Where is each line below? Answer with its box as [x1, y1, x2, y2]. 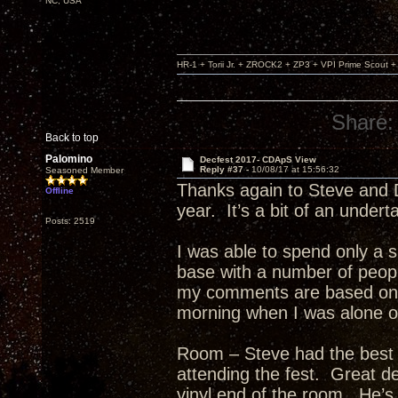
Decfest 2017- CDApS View [199, 155, 316, 164]
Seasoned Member [45, 165, 123, 175]
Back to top [45, 131, 99, 144]
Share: [331, 110, 394, 134]
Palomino [45, 153, 92, 165]
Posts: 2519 [45, 216, 95, 226]
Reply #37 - [199, 164, 251, 174]
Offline [45, 186, 74, 195]
